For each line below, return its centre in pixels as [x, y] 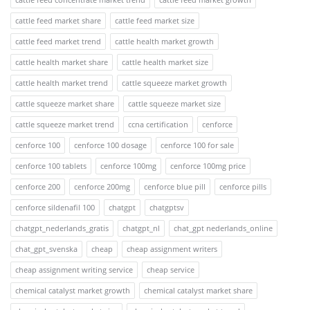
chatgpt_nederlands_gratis [62, 228]
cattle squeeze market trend [65, 125]
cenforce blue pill [175, 187]
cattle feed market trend [58, 42]
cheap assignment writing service [74, 270]
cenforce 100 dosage [110, 145]
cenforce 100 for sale [197, 145]
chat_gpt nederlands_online [223, 228]
